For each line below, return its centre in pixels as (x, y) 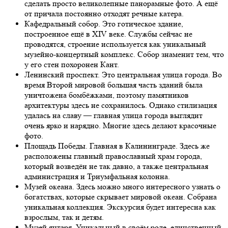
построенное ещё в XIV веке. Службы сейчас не (108, 34)
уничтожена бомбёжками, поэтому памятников (107, 95)
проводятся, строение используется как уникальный (115, 44)
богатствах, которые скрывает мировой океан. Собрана (121, 196)
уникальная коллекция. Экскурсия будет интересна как (120, 207)
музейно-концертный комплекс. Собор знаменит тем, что (124, 54)
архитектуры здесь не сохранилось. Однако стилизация (121, 105)
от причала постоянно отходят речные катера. (104, 13)
